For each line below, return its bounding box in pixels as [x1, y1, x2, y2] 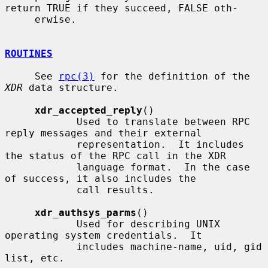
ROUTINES [5, 47, 53, 59]
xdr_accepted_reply [35, 104, 142, 116]
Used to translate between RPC [5, 115, 77, 127]
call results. [5, 184, 77, 196]
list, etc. [5, 252, 65, 264]
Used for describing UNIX [5, 218, 77, 230]
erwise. [5, 13, 35, 25]
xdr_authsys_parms [35, 206, 136, 218]
